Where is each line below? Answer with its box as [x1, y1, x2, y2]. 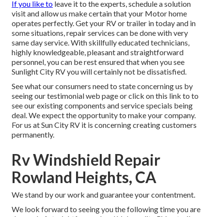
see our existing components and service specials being [12, 101, 193, 110]
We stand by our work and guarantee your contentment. [12, 190, 195, 200]
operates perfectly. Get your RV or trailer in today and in [12, 18, 196, 28]
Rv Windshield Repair [12, 150, 160, 170]
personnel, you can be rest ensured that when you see [12, 57, 185, 67]
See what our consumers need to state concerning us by [12, 81, 193, 91]
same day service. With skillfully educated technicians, [12, 38, 189, 47]
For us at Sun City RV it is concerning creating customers [12, 120, 197, 130]
